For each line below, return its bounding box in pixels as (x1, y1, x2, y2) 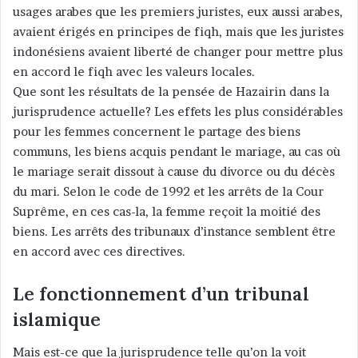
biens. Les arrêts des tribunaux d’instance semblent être (13, 224, 336, 240)
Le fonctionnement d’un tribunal (13, 282, 309, 306)
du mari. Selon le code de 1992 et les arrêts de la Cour (13, 184, 324, 200)
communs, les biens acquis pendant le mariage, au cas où (13, 144, 340, 160)
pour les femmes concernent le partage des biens (13, 124, 300, 140)
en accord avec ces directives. (13, 244, 185, 260)
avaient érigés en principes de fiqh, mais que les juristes (13, 24, 344, 40)
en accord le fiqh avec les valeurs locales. (13, 64, 255, 80)
